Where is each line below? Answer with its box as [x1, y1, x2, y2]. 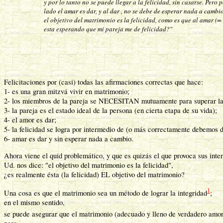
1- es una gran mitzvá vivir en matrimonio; [4, 86, 129, 96]
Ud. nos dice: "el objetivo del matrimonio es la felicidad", [4, 160, 173, 170]
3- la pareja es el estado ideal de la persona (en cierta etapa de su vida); [4, 105, 217, 115]
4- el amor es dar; [4, 114, 56, 124]
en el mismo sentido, [4, 198, 65, 208]
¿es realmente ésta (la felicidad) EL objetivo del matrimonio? [4, 169, 185, 179]
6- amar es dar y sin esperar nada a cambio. [4, 133, 133, 143]
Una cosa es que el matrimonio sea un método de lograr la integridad [4, 188, 207, 198]
